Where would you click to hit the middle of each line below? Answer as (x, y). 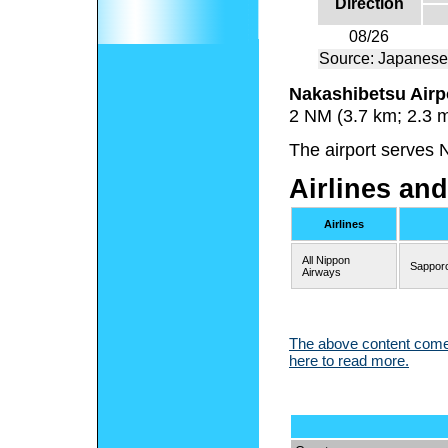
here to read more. (349, 360)
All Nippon (326, 260)
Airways (321, 272)
